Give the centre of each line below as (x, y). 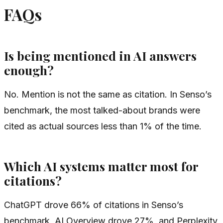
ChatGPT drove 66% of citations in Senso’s (94, 205)
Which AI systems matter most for (101, 166)
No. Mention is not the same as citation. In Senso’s (108, 94)
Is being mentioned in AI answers (100, 56)
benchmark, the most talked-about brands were (102, 110)
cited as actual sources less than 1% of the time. (103, 126)
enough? (29, 70)
